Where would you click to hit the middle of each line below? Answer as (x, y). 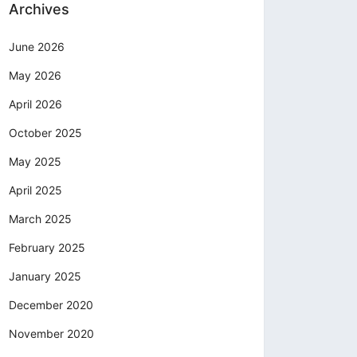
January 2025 (45, 277)
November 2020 (51, 334)
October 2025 (45, 133)
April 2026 (35, 104)
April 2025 (35, 190)
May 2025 (35, 162)
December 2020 (51, 305)
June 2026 (37, 47)
